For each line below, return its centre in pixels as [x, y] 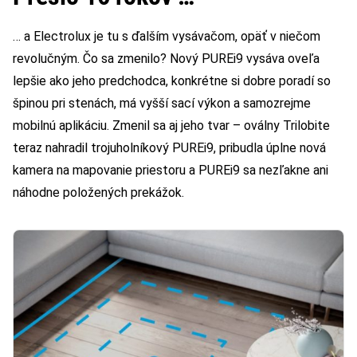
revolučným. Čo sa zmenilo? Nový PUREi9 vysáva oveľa [166, 59]
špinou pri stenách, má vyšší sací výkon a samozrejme [162, 104]
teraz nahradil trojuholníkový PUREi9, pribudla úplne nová [169, 148]
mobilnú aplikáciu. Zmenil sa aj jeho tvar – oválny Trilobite [171, 126]
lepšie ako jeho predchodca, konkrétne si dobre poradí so [172, 81]
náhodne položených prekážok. [98, 193]
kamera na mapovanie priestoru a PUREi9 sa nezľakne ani [171, 171]
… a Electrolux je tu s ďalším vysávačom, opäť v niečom [167, 37]
